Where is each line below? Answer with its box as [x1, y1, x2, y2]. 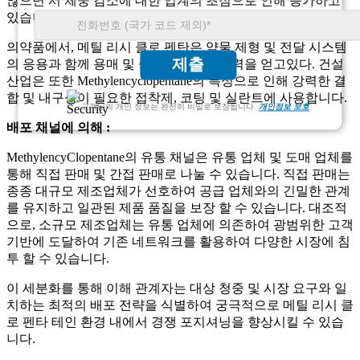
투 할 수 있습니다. [6, 252, 109, 266]
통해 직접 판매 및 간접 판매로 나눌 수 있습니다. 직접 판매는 [6, 167, 350, 182]
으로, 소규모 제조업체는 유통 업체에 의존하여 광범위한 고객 [6, 218, 354, 232]
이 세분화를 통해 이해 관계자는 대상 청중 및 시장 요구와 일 [6, 281, 347, 296]
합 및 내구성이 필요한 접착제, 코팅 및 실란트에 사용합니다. [6, 91, 347, 105]
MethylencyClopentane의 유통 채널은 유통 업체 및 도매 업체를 [6, 150, 353, 165]
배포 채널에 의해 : [6, 121, 110, 135]
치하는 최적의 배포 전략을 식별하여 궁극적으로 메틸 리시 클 [6, 298, 354, 313]
